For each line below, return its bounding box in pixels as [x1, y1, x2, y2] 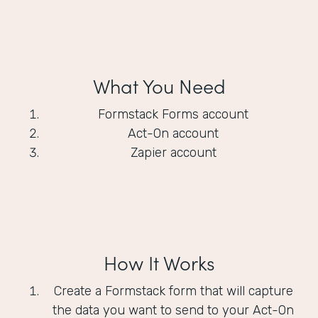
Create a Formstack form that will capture [53, 283, 293, 300]
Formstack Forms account [98, 106, 248, 123]
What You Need [92, 72, 226, 99]
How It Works [103, 248, 215, 276]
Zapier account [130, 145, 216, 161]
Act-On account [128, 126, 219, 142]
